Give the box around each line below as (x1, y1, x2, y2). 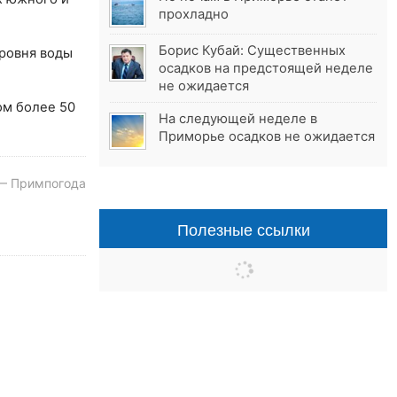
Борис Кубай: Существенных (159, 43, 346, 59)
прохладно (159, 6, 230, 23)
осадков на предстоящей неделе (159, 60, 374, 77)
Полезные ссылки (176, 217, 310, 241)
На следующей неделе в (159, 111, 318, 128)
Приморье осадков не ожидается (159, 128, 376, 145)
